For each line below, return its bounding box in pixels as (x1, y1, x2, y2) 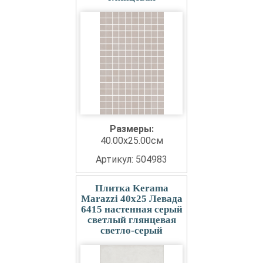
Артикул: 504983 (96, 154, 167, 166)
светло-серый (100, 225, 163, 237)
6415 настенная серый (80, 204, 183, 215)
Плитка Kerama (95, 183, 168, 194)
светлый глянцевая (87, 214, 176, 226)
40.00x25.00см (100, 135, 163, 147)
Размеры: (109, 123, 154, 135)
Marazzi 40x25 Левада (80, 193, 183, 205)
